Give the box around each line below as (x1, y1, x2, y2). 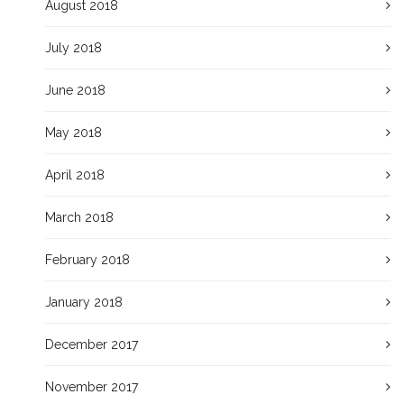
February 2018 (45, 252, 130, 267)
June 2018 (45, 83, 106, 97)
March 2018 (45, 210, 114, 225)
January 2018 (45, 295, 123, 309)
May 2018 (45, 125, 102, 140)
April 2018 (45, 168, 105, 182)
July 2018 (45, 41, 102, 55)
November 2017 (45, 380, 138, 394)
